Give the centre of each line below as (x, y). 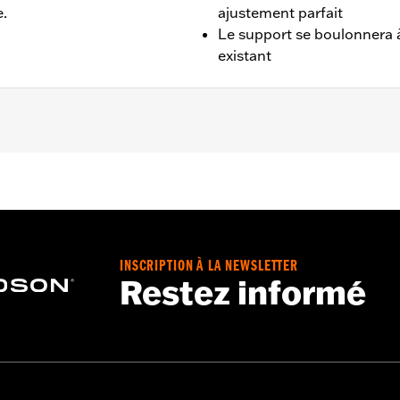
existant (245, 55)
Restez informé (243, 293)
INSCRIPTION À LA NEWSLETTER (209, 268)
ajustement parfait (280, 12)
